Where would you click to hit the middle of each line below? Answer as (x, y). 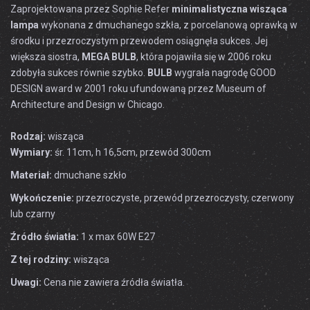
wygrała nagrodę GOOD (224, 73)
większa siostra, (46, 57)
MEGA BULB (109, 57)
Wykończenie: (42, 198)
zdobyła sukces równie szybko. (79, 73)
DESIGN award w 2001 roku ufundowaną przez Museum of (138, 89)
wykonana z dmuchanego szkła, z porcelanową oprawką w (168, 25)
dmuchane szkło (89, 175)
